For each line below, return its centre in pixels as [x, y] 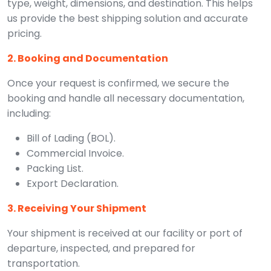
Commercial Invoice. [75, 153]
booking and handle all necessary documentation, [126, 98]
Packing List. [55, 168]
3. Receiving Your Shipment [77, 208]
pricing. [24, 33]
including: [29, 113]
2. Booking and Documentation [88, 58]
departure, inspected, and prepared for [101, 248]
